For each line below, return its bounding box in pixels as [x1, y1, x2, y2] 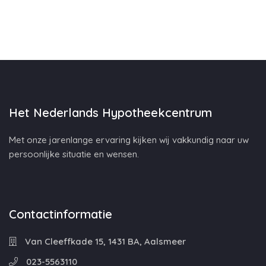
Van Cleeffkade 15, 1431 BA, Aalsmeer [23, 236, 186, 247]
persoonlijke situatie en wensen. [9, 148, 139, 160]
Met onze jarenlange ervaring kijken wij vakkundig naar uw [9, 134, 249, 145]
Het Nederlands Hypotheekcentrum [9, 105, 212, 120]
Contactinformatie [9, 207, 112, 221]
